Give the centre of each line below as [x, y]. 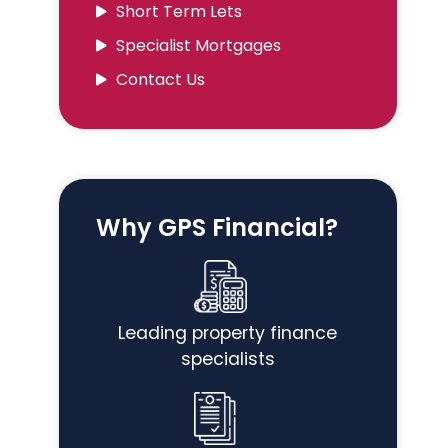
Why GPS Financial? [216, 228]
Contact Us [160, 80]
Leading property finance [228, 333]
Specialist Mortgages [198, 46]
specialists [227, 359]
